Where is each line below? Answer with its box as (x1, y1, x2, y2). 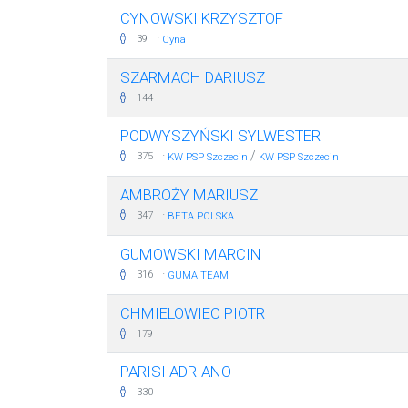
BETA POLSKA (168, 210, 234, 222)
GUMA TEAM (168, 270, 229, 281)
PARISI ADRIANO (120, 362, 231, 381)
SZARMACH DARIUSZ (120, 68, 265, 87)
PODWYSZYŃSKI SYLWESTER (120, 127, 321, 145)
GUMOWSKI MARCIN (120, 245, 261, 263)
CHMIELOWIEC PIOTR (120, 304, 265, 322)
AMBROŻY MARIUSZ (120, 186, 258, 204)
